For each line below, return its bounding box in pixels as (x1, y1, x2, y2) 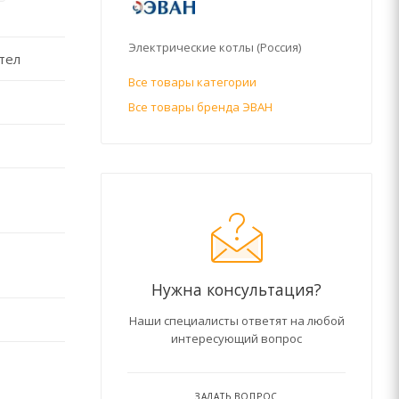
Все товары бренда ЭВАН (128, 98, 273, 115)
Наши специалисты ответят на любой (128, 312, 345, 329)
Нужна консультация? (151, 278, 322, 300)
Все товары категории (128, 73, 256, 90)
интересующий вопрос (171, 330, 302, 346)
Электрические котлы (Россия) (128, 38, 301, 55)
